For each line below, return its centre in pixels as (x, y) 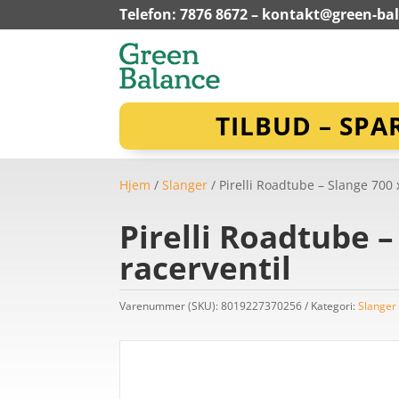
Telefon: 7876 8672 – (191, 14)
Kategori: (335, 306)
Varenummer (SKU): (171, 306)
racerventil (206, 268)
